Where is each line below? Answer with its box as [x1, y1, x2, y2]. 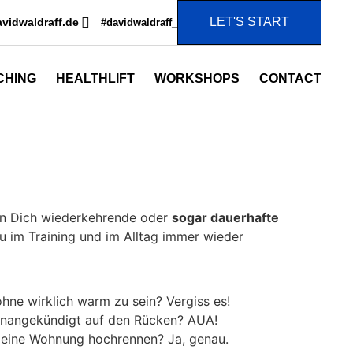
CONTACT [258, 72, 321, 85]
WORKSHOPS [154, 72, 240, 85]
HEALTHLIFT [55, 72, 135, 85]
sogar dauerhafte [172, 210, 279, 225]
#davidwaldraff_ [100, 16, 177, 28]
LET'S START [209, 15, 289, 28]
